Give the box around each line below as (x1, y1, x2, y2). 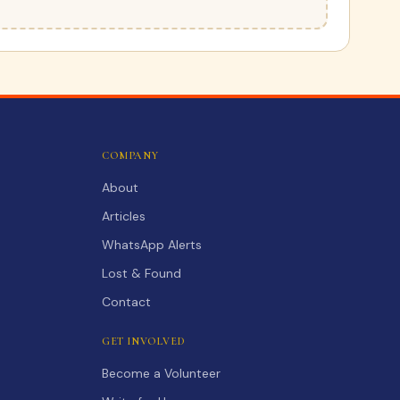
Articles (102, 208, 146, 224)
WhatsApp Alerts (102, 237, 202, 253)
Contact (102, 294, 151, 310)
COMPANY (102, 149, 159, 162)
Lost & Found (102, 265, 181, 281)
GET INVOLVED (102, 335, 186, 347)
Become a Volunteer (102, 365, 221, 381)
